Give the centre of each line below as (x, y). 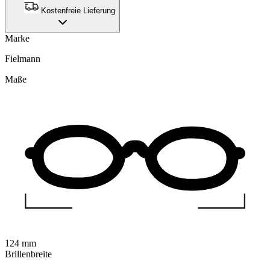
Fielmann (23, 59)
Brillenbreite (28, 254)
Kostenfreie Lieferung (77, 11)
